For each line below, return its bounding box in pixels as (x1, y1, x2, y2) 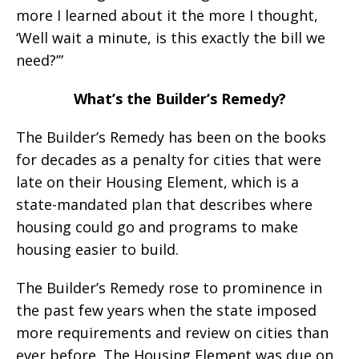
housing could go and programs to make (16, 217, 298, 237)
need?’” (16, 50, 63, 71)
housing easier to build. (16, 240, 179, 260)
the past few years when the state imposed (16, 301, 317, 321)
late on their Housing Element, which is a (16, 172, 299, 192)
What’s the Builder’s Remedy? (73, 89, 286, 109)
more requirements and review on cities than (16, 323, 329, 343)
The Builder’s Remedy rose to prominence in (16, 278, 322, 298)
